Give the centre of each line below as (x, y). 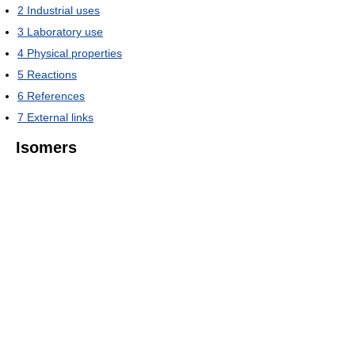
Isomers (46, 147)
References (56, 95)
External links (60, 117)
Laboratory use (65, 31)
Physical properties (74, 53)
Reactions (52, 74)
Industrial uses (63, 10)
